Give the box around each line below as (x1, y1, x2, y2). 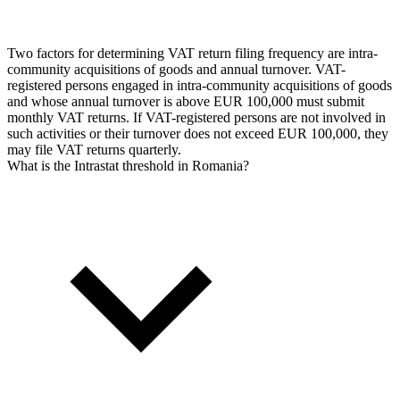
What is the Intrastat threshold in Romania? (7, 157, 249, 173)
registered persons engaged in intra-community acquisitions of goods (7, 77, 392, 93)
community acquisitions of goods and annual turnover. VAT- (7, 61, 346, 77)
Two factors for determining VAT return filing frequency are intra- (7, 45, 378, 61)
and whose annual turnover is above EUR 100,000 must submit (7, 93, 364, 109)
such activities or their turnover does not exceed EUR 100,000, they (7, 125, 388, 141)
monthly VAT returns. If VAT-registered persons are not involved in (7, 109, 386, 125)
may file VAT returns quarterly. (7, 141, 181, 157)
